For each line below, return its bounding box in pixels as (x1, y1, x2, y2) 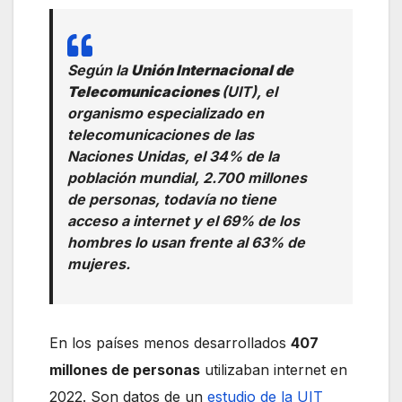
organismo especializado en (67, 104, 264, 123)
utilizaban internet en (200, 361, 347, 380)
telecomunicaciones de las (67, 126, 254, 144)
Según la (67, 61, 131, 80)
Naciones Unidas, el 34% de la (67, 147, 279, 166)
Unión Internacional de (131, 61, 293, 80)
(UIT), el (222, 83, 277, 101)
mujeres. (67, 255, 130, 274)
